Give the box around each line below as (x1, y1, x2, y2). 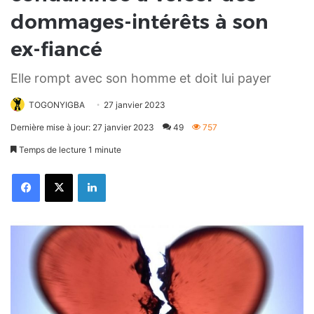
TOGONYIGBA (29, 100, 85, 111)
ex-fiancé (11, 37, 102, 62)
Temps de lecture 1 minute (17, 144, 121, 156)
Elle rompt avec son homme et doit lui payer (11, 71, 271, 86)
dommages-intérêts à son (11, 10, 268, 34)
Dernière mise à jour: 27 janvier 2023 (11, 122, 154, 133)
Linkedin (105, 168, 135, 179)
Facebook (39, 168, 75, 179)
